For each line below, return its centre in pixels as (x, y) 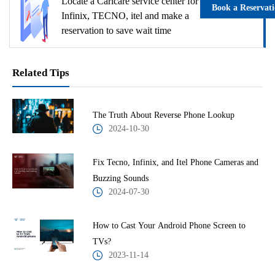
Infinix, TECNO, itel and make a (125, 16)
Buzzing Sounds (120, 178)
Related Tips (41, 73)
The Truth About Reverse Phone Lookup (163, 115)
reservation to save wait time (116, 31)
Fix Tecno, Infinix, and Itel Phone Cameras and (175, 162)
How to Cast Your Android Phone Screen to (169, 226)
